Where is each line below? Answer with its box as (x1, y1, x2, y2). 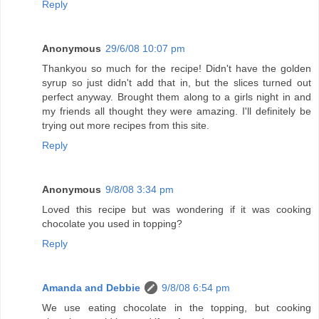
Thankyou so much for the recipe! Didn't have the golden (42, 63, 311, 75)
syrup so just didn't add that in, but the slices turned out (42, 77, 311, 89)
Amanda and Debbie (42, 282, 140, 294)
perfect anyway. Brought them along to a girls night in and (42, 91, 311, 103)
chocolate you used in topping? (42, 218, 182, 230)
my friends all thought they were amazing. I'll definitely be (42, 105, 311, 117)
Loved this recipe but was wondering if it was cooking (42, 204, 311, 216)
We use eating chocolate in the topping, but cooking (42, 302, 311, 314)
